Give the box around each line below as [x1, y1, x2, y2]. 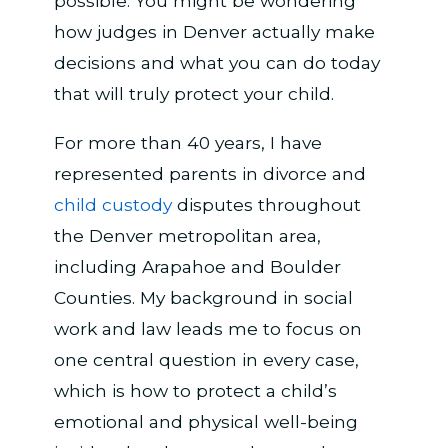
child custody [53, 193, 172, 215]
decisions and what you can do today [53, 52, 380, 74]
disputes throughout [171, 193, 361, 215]
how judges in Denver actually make [53, 21, 375, 43]
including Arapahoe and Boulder [53, 255, 341, 277]
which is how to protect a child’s [53, 379, 337, 401]
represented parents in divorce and [53, 162, 366, 184]
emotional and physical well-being [53, 410, 358, 432]
